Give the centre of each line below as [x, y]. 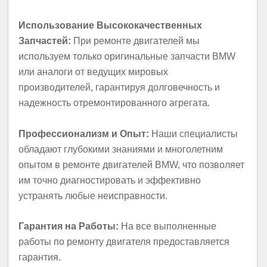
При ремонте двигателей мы [136, 41]
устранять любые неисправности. [93, 195]
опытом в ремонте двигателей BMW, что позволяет [132, 164]
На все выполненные [168, 226]
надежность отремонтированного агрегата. [114, 103]
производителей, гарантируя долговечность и [119, 88]
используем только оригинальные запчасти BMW [127, 57]
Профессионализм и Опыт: [84, 133]
